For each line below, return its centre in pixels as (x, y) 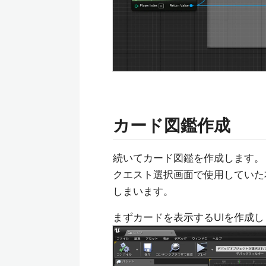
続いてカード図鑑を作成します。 (189, 158)
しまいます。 (143, 191)
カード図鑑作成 (172, 126)
